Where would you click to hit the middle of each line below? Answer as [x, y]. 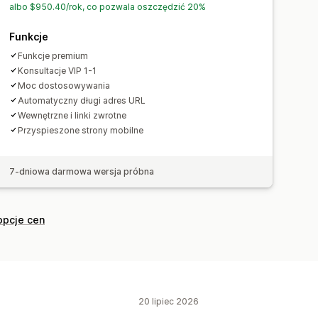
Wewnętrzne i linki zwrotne [72, 115]
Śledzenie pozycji [99, 25]
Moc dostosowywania [64, 85]
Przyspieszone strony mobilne [81, 130]
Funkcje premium [53, 55]
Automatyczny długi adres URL [82, 100]
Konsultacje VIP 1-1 [57, 70]
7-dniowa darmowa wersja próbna [82, 171]
